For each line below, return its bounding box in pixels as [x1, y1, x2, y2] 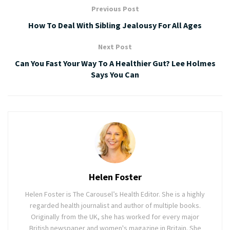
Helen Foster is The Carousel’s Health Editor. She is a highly [25, 189, 205, 199]
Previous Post [91, 4, 139, 14]
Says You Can [91, 69, 139, 80]
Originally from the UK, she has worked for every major [31, 212, 199, 222]
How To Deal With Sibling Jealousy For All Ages [28, 20, 202, 31]
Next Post [98, 42, 132, 52]
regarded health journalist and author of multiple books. [29, 201, 201, 210]
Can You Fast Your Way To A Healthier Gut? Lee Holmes [14, 58, 216, 69]
